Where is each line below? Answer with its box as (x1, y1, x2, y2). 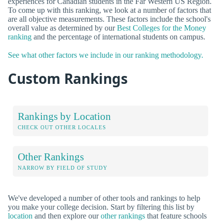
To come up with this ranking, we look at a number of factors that (8, 5, 211, 14)
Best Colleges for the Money (117, 23, 206, 32)
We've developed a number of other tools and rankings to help (8, 193, 200, 202)
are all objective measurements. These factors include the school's (8, 14, 211, 23)
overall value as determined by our (8, 23, 117, 32)
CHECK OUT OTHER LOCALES (18, 124, 106, 130)
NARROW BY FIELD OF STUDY (18, 164, 108, 171)
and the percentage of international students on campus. (32, 32, 205, 41)
